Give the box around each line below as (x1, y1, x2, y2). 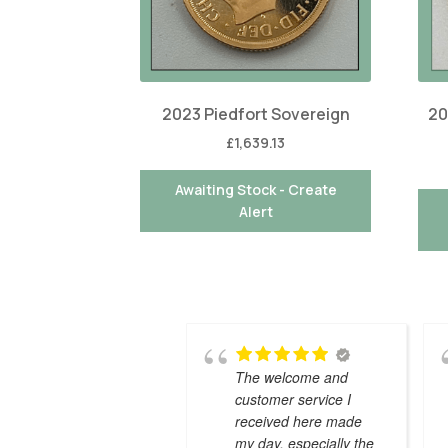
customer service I (235, 389, 352, 410)
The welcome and (235, 367, 349, 388)
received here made (235, 411, 363, 432)
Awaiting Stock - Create (174, 179, 337, 199)
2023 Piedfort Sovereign (161, 102, 350, 125)
